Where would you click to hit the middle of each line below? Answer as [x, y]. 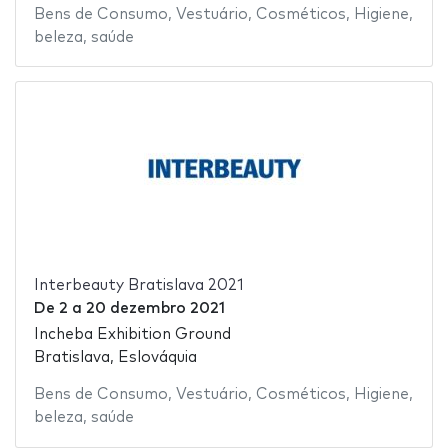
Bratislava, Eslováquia [115, 358]
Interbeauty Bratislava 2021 [138, 285]
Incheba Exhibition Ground [132, 335]
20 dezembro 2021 [155, 308]
